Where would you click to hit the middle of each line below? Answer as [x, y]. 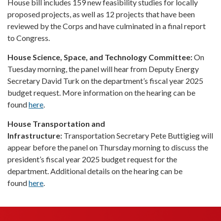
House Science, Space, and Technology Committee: [101, 57]
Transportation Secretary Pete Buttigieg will [138, 135]
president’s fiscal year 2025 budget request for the [92, 159]
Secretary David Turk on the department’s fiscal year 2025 [105, 80]
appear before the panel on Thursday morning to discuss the [108, 147]
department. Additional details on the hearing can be [95, 171]
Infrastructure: [36, 135]
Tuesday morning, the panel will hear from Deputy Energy [103, 69]
